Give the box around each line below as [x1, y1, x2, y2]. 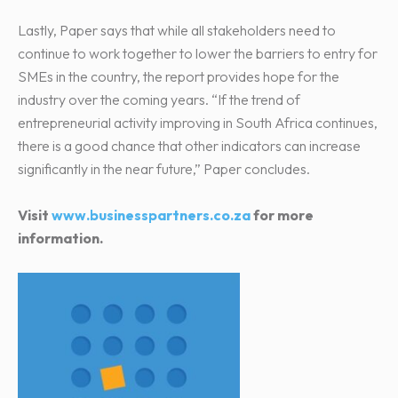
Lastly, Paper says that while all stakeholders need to [18, 20, 336, 39]
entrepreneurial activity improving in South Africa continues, [18, 113, 378, 131]
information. [18, 228, 103, 247]
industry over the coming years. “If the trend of [18, 90, 300, 108]
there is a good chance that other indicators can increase [18, 136, 361, 155]
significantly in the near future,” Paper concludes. [18, 159, 310, 178]
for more [251, 205, 314, 224]
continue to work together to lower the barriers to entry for [18, 44, 378, 62]
